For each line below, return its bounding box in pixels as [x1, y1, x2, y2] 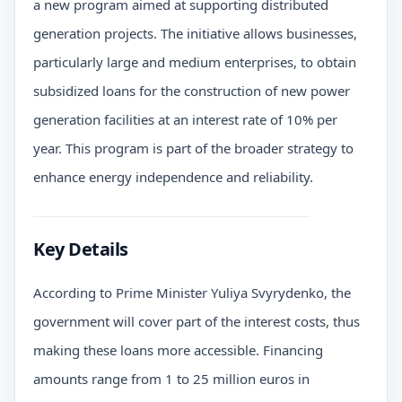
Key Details [33, 236, 128, 261]
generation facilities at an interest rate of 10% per [33, 109, 337, 128]
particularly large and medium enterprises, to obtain [33, 52, 356, 71]
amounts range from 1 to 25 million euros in [33, 369, 310, 388]
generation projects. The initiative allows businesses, [33, 23, 357, 42]
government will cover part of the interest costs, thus [33, 311, 360, 330]
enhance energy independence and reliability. [33, 167, 313, 186]
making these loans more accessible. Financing [33, 340, 323, 359]
